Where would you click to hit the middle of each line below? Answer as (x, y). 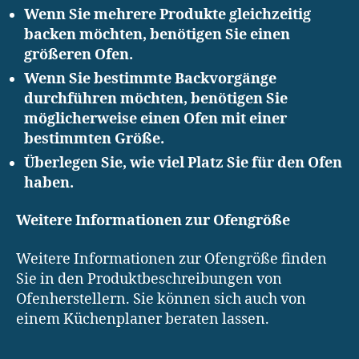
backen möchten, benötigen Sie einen (157, 34)
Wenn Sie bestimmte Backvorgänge (150, 79)
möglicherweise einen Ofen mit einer (155, 119)
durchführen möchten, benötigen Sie (156, 99)
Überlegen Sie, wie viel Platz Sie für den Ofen (183, 163)
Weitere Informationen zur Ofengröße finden (171, 259)
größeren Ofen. (79, 54)
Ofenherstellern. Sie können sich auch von (161, 299)
